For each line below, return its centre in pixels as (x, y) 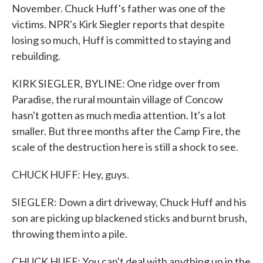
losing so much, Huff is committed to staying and (121, 40)
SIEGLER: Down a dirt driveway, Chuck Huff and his (129, 202)
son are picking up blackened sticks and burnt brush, (129, 218)
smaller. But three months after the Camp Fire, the (126, 131)
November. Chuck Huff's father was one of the (119, 8)
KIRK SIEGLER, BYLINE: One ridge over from (116, 83)
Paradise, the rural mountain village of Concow (117, 99)
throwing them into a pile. (70, 234)
